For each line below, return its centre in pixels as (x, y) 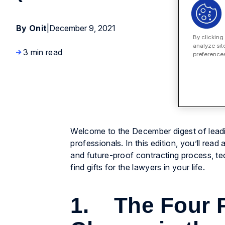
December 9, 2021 (83, 28)
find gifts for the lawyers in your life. (138, 167)
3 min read (43, 52)
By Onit (32, 28)
